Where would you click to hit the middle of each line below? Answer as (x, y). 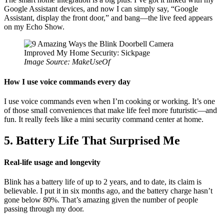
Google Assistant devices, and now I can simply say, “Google (101, 9)
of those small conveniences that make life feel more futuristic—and (110, 110)
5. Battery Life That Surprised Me (92, 140)
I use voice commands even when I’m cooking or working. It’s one (109, 101)
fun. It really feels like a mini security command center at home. (104, 119)
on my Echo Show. (34, 27)
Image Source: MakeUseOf (67, 62)
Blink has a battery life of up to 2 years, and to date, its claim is (103, 182)
